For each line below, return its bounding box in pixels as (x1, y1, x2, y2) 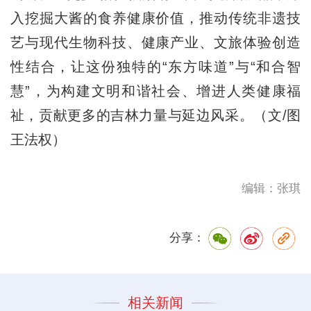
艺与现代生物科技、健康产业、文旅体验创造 (10, 34, 301, 50)
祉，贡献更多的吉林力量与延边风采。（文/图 (10, 107, 301, 123)
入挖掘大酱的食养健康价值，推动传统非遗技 (10, 10, 301, 26)
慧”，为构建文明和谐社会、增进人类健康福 (10, 83, 301, 99)
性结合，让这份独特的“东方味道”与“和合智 (10, 58, 301, 74)
